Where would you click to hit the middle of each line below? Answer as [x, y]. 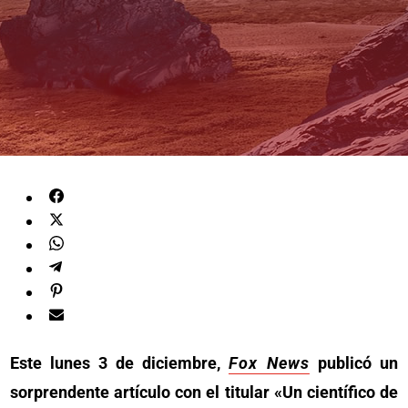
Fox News [269, 363]
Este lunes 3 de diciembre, [119, 363]
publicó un [353, 363]
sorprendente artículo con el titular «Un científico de [204, 392]
